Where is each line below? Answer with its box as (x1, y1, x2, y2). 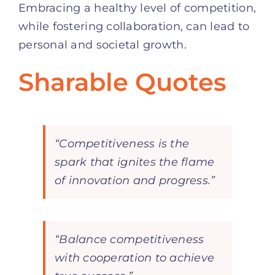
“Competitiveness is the (55, 136, 190, 150)
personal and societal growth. (18, 37, 187, 52)
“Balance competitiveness (55, 232, 204, 246)
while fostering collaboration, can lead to (18, 19, 250, 33)
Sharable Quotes (18, 66, 227, 97)
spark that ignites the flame (55, 155, 215, 169)
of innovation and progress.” (55, 173, 215, 187)
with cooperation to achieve (55, 250, 215, 265)
